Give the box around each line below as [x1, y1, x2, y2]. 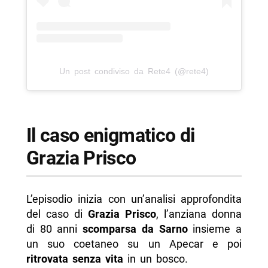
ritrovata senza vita [26, 252, 123, 265]
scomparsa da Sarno [83, 222, 188, 235]
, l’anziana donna [156, 207, 242, 220]
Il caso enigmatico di [26, 123, 195, 147]
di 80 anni [26, 222, 83, 235]
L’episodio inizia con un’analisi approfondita [26, 192, 242, 205]
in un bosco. [123, 252, 188, 265]
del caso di [26, 207, 88, 220]
